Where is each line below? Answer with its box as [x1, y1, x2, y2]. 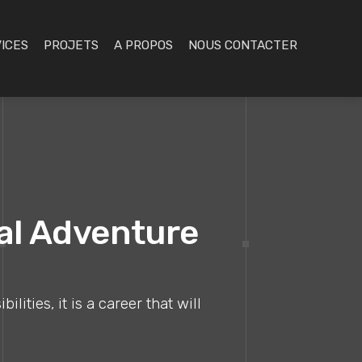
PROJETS [44, 38, 99, 53]
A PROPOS [114, 38, 173, 53]
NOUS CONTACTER [188, 38, 297, 53]
